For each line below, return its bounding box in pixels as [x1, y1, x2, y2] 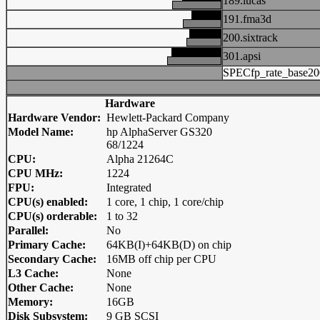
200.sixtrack [223, 31, 278, 44]
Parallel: [8, 224, 49, 236]
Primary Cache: [8, 239, 86, 251]
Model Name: [8, 126, 74, 138]
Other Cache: [8, 281, 74, 294]
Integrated [106, 181, 151, 194]
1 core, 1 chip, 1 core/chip [106, 196, 224, 208]
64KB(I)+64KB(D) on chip [106, 239, 231, 251]
